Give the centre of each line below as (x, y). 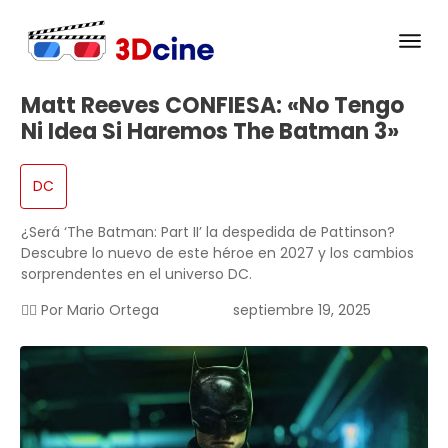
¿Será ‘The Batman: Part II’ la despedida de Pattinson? (208, 232)
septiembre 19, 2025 (301, 310)
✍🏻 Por (44, 310)
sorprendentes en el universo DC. (136, 274)
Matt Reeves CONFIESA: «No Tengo (212, 106)
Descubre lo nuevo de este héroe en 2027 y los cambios (217, 253)
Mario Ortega (113, 310)
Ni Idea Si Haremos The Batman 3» (210, 132)
